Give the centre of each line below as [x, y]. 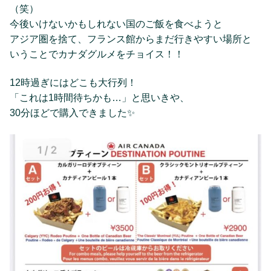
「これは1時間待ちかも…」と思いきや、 [100, 98]
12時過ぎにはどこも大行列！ [73, 83]
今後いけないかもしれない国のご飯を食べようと [116, 24]
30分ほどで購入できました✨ [72, 113]
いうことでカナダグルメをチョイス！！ [97, 54]
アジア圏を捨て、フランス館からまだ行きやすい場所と [131, 39]
